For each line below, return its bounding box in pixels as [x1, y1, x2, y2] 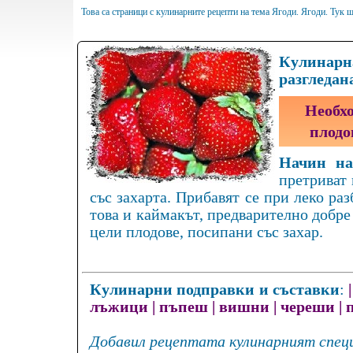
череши [281, 299, 335, 316]
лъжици [90, 299, 148, 316]
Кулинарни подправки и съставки [90, 281, 340, 299]
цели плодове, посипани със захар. [90, 224, 323, 241]
